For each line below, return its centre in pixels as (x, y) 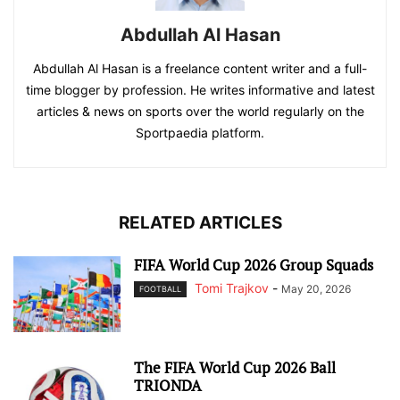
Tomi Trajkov (232, 288)
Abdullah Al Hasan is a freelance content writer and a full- (200, 69)
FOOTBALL (160, 289)
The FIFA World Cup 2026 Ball (235, 368)
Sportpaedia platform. (200, 133)
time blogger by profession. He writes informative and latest (200, 90)
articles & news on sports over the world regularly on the (200, 112)
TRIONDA (168, 386)
